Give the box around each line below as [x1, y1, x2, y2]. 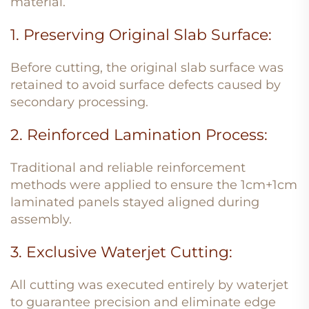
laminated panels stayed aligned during [10, 194, 259, 210]
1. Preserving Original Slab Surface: [10, 25, 272, 44]
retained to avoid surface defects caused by [10, 77, 281, 92]
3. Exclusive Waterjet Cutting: [10, 242, 232, 261]
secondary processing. [10, 94, 152, 110]
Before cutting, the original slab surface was [10, 59, 283, 75]
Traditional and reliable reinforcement [10, 159, 246, 175]
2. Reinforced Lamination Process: [10, 125, 268, 144]
